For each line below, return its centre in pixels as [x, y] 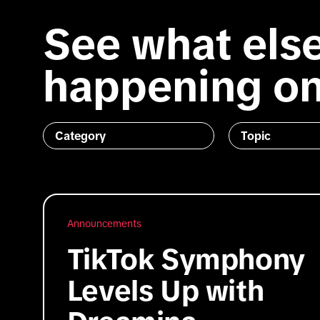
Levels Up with [165, 290]
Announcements [104, 223]
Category [80, 135]
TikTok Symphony [186, 259]
